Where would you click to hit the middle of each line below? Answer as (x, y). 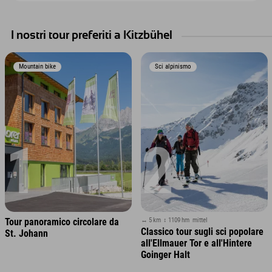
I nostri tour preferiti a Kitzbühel (92, 35)
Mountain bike (38, 66)
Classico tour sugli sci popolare (202, 232)
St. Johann (26, 234)
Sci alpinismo (173, 66)
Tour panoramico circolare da (62, 222)
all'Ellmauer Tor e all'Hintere (196, 243)
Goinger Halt (165, 255)
